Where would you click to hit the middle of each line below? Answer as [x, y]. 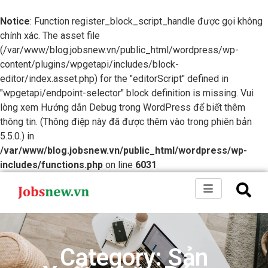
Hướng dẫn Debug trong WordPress [116, 107]
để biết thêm [218, 107]
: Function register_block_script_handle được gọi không [146, 21]
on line [119, 165]
